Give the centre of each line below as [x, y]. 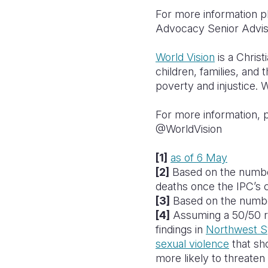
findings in [181, 229]
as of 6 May [199, 158]
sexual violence [192, 244]
